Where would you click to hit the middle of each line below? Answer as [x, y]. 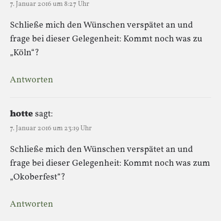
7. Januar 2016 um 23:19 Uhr [51, 128]
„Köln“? [25, 53]
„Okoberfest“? [38, 177]
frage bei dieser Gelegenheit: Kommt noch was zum [110, 163]
